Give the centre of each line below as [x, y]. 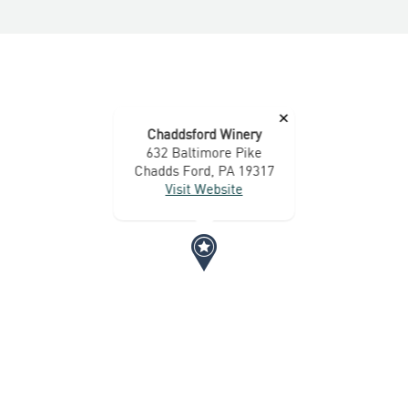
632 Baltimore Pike [204, 154]
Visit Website [204, 190]
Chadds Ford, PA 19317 [204, 172]
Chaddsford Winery [204, 136]
